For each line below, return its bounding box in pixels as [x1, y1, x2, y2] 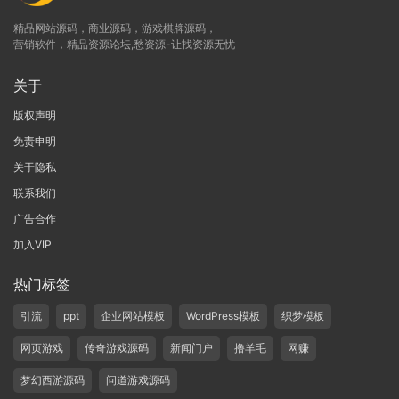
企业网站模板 [101, 309, 165, 323]
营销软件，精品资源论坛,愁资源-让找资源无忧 [13, 37, 235, 52]
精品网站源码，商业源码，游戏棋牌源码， [13, 21, 216, 36]
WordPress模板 [186, 309, 260, 323]
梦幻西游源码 [20, 373, 85, 387]
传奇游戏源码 [85, 341, 149, 355]
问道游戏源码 [106, 373, 170, 387]
